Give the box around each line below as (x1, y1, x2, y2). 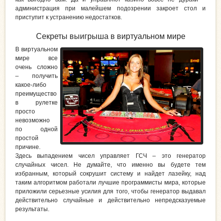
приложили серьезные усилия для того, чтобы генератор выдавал (15, 188, 206, 195)
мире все (15, 55, 58, 62)
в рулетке (15, 99, 58, 107)
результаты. (15, 206, 49, 213)
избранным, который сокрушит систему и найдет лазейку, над (15, 170, 206, 178)
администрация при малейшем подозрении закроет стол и (15, 5, 206, 12)
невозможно (15, 117, 50, 124)
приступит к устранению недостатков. (15, 14, 122, 21)
